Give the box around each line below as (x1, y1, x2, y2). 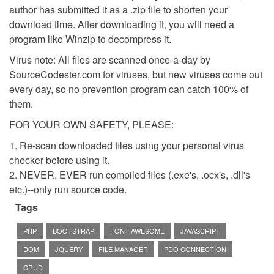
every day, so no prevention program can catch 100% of (9, 81, 248, 96)
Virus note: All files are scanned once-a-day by (9, 52, 210, 67)
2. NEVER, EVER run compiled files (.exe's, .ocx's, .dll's (9, 167, 250, 182)
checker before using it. (9, 152, 109, 167)
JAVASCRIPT (180, 225, 220, 235)
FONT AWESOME (110, 225, 165, 235)
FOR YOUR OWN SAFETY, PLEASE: (9, 117, 174, 131)
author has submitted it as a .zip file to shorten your (9, 2, 228, 17)
